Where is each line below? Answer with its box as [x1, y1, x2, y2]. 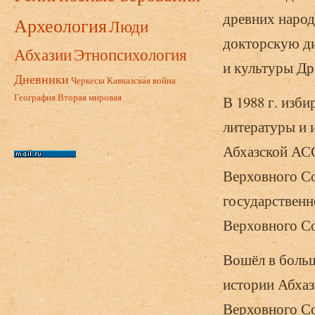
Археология [14, 13, 107, 37]
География [14, 91, 56, 103]
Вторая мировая [58, 91, 122, 103]
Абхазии [14, 43, 72, 65]
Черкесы [71, 74, 105, 86]
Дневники [14, 70, 69, 87]
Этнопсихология [74, 43, 187, 65]
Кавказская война [107, 74, 176, 86]
